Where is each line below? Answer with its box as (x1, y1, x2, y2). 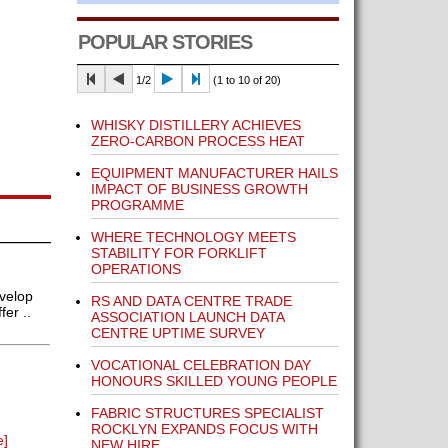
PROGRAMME (90, 197, 184, 213)
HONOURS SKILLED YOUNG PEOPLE (90, 373, 337, 389)
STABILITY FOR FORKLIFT (90, 245, 267, 261)
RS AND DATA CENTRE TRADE (90, 293, 292, 309)
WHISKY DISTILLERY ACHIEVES (90, 117, 301, 133)
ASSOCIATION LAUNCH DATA (90, 309, 284, 325)
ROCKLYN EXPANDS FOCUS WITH (90, 421, 318, 437)
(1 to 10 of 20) (209, 74, 281, 86)
